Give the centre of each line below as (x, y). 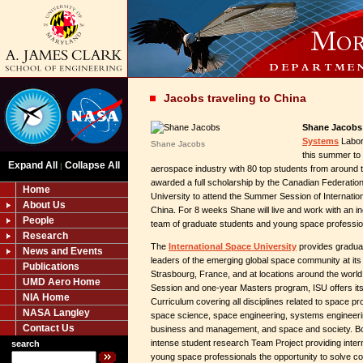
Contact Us (49, 328)
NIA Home (46, 297)
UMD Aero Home (62, 282)
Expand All (33, 165)
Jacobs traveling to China (235, 98)
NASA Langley (56, 313)
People (38, 220)
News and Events (63, 251)
